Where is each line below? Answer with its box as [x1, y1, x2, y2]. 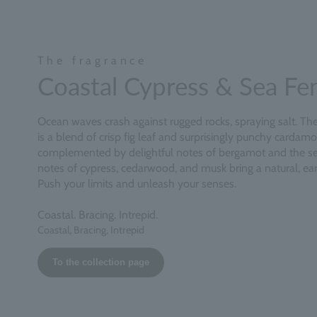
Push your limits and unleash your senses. [37, 176, 236, 190]
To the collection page [52, 256, 149, 267]
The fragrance [37, 53, 148, 67]
